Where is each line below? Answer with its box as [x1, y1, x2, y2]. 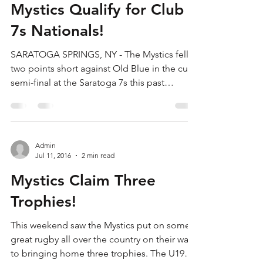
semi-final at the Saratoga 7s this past [11, 129, 164, 140]
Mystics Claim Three [11, 223, 156, 241]
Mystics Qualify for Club [11, 52, 184, 70]
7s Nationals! [11, 73, 104, 92]
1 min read [82, 32, 114, 41]
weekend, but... [11, 143, 75, 154]
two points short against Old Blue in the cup [11, 114, 194, 126]
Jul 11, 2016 [35, 203, 71, 211]
